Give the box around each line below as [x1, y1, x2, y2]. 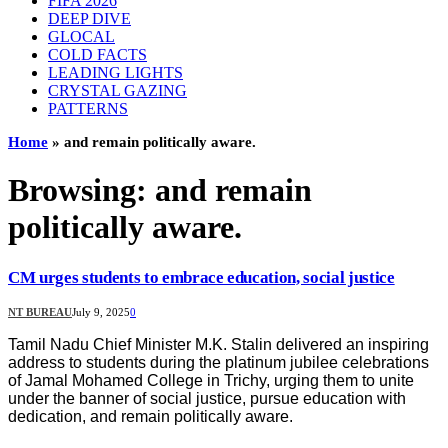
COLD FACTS [48, 46, 147, 63]
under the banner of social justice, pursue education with [8, 389, 406, 407]
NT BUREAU [8, 305, 72, 318]
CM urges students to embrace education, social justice [8, 267, 395, 287]
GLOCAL [48, 28, 115, 45]
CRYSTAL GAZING [48, 82, 187, 99]
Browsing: [8, 172, 155, 209]
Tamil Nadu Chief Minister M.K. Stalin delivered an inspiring [8, 335, 429, 353]
